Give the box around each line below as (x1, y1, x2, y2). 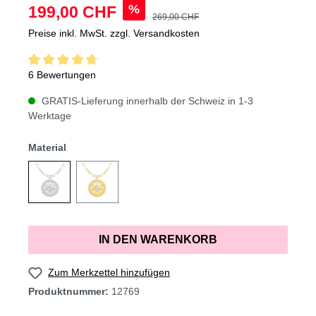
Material (28, 142, 66, 154)
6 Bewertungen (28, 69, 96, 81)
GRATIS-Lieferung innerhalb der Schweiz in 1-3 (39, 95, 253, 107)
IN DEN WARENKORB (99, 233, 217, 246)
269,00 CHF (152, 11, 199, 22)
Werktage (28, 110, 71, 122)
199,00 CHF (28, 2, 116, 21)
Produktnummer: (28, 285, 111, 297)
